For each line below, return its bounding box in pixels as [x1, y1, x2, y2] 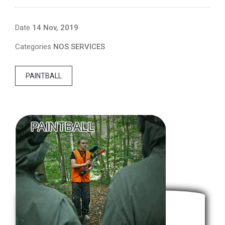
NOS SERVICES [53, 42, 105, 51]
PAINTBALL [26, 71, 62, 80]
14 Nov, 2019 [32, 23, 78, 32]
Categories [15, 42, 53, 51]
